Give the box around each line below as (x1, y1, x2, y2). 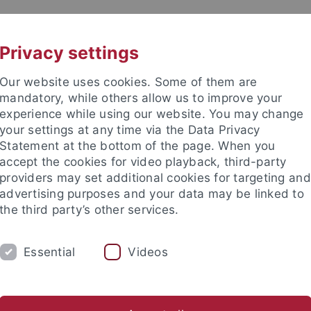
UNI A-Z (114, 19, 149, 32)
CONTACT (209, 19, 253, 32)
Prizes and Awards (187, 251, 274, 265)
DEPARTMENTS (49, 215, 129, 230)
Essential (24, 244, 76, 259)
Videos (128, 244, 168, 259)
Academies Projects (75, 251, 165, 265)
